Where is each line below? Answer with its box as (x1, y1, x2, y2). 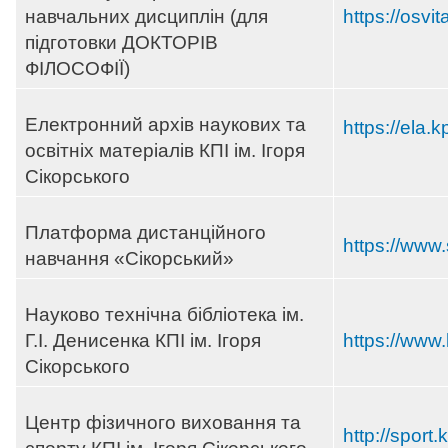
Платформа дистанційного (25, 222, 266, 244)
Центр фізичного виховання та (25, 412, 301, 434)
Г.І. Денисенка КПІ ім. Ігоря (25, 330, 261, 352)
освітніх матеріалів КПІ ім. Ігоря (25, 140, 305, 162)
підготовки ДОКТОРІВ (25, 32, 218, 54)
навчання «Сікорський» (25, 248, 234, 270)
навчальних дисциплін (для (25, 6, 268, 28)
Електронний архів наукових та (25, 114, 306, 136)
